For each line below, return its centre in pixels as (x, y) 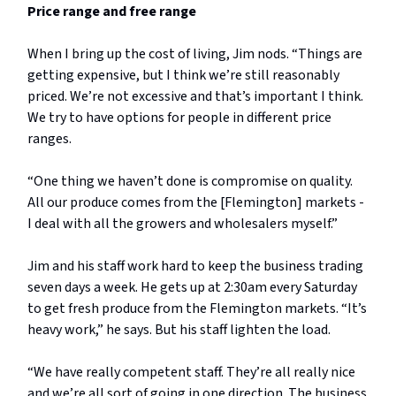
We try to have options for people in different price (179, 117)
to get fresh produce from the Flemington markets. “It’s (197, 308)
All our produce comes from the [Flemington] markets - (196, 202)
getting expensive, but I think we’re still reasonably (183, 75)
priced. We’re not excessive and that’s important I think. (195, 96)
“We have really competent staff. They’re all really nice (191, 372)
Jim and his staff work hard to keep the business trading (195, 266)
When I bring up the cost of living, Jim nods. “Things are (195, 53)
